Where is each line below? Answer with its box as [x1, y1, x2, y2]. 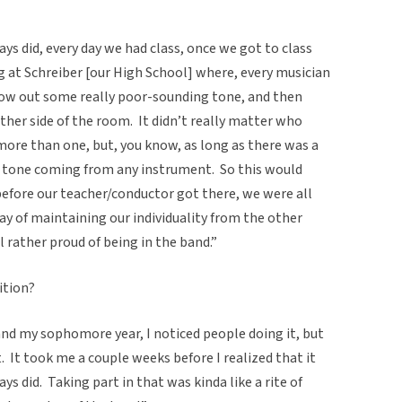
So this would [220, 159, 302, 179]
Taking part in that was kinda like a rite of [48, 371, 302, 392]
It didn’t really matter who [138, 110, 302, 131]
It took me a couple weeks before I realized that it [10, 347, 316, 368]
